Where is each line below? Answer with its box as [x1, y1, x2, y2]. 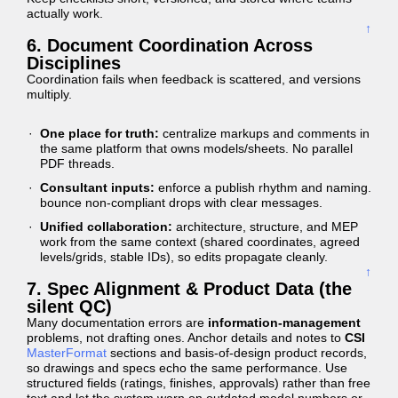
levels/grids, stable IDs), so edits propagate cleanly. [40, 250, 328, 264]
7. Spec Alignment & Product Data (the [27, 279, 352, 298]
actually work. [27, 6, 103, 20]
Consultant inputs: [40, 180, 155, 195]
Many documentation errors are [27, 315, 208, 330]
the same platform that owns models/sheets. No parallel [40, 141, 353, 155]
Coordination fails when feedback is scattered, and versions [27, 72, 361, 86]
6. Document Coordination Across [27, 36, 313, 55]
